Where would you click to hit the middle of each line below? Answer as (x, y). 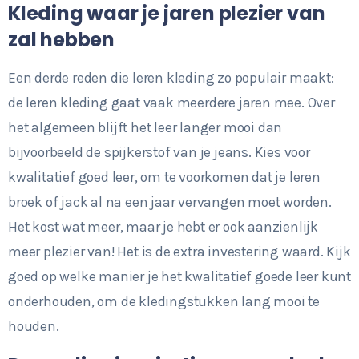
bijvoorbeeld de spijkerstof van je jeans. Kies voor (159, 152)
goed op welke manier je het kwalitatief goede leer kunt (179, 276)
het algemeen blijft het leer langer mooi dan (145, 127)
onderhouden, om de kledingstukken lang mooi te (164, 301)
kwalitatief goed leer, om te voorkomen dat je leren (164, 177)
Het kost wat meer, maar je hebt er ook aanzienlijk (163, 226)
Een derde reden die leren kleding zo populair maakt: (171, 77)
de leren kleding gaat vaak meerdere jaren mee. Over (171, 102)
